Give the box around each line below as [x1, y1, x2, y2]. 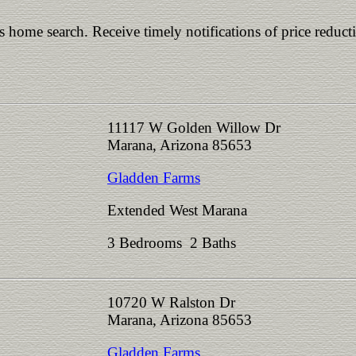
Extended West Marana [107, 202, 247, 219]
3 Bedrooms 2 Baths [107, 234, 244, 251]
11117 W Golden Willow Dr [107, 119, 281, 136]
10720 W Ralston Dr [107, 294, 235, 311]
